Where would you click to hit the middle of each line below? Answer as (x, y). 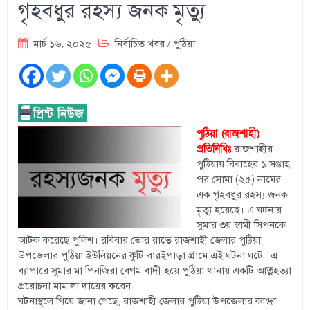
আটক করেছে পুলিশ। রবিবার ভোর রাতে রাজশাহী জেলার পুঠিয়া (140, 240)
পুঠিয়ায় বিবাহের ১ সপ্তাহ (243, 164)
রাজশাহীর (252, 148)
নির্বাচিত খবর (140, 43)
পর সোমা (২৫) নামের (238, 179)
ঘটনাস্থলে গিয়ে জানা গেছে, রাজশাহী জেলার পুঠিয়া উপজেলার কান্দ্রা (147, 301)
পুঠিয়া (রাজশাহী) (228, 133)
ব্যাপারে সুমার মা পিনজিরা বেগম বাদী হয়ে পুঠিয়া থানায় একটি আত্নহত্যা (155, 270)
